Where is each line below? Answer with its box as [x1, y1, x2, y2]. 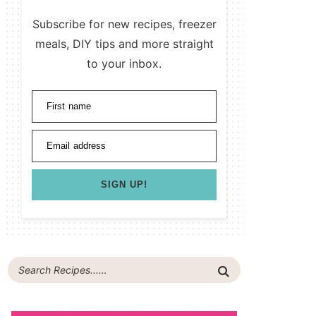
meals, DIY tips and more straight [35, 37, 214, 51]
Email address [47, 140, 107, 152]
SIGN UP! [101, 179, 147, 190]
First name [47, 101, 91, 112]
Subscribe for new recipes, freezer [32, 17, 217, 32]
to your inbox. [87, 56, 162, 71]
